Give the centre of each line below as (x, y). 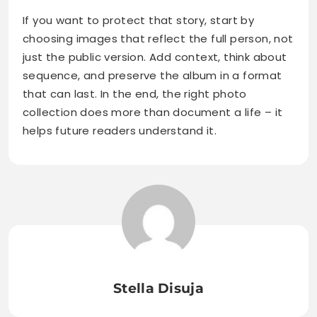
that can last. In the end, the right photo (135, 93)
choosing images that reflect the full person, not (158, 38)
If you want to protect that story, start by (139, 20)
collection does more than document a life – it (153, 112)
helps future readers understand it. (120, 130)
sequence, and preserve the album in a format (152, 75)
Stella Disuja (158, 288)
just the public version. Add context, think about (155, 57)
